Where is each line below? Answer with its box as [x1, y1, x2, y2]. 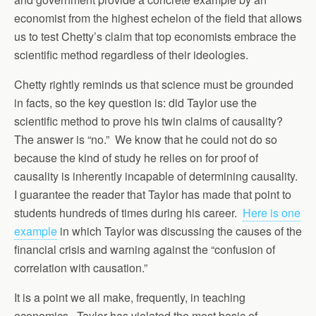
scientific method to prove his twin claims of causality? [14, 113, 286, 129]
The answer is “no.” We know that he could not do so [14, 131, 277, 147]
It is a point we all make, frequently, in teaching [14, 289, 245, 305]
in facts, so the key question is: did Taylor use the [14, 95, 257, 111]
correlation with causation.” [14, 260, 147, 276]
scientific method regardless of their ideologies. [14, 47, 248, 63]
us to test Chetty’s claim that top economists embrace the [14, 28, 296, 44]
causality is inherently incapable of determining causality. [14, 168, 300, 184]
